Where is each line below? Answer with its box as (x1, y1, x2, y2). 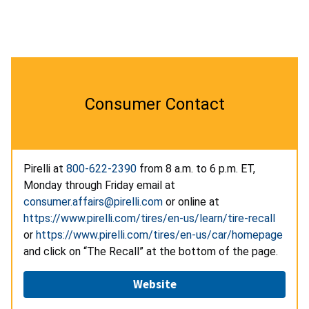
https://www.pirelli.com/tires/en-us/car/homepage (36, 228, 283, 241)
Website (132, 276, 177, 292)
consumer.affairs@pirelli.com (23, 195, 163, 208)
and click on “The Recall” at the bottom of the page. (23, 244, 281, 258)
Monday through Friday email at (23, 178, 175, 192)
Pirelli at (23, 161, 66, 175)
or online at (163, 195, 219, 208)
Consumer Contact (84, 94, 225, 114)
